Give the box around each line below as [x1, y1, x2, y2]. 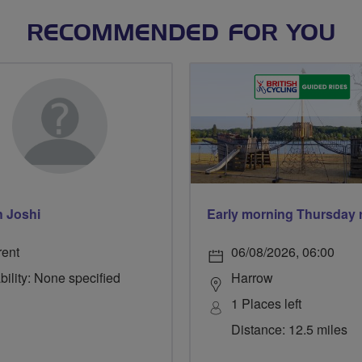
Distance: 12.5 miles [231, 319, 347, 339]
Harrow [231, 267, 273, 287]
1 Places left [231, 293, 301, 313]
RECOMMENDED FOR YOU [26, 22, 336, 45]
